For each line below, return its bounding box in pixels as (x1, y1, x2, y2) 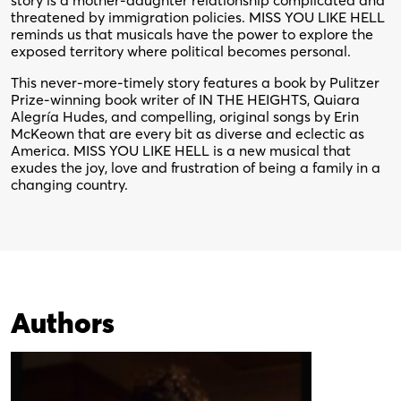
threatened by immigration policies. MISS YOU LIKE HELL (11, 8, 385, 26)
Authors (11, 305, 115, 340)
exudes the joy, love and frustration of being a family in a (11, 158, 380, 176)
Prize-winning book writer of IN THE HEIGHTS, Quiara (11, 90, 360, 108)
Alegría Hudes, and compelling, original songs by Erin (11, 107, 359, 125)
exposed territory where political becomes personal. (11, 42, 351, 60)
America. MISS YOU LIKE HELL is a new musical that (11, 141, 351, 159)
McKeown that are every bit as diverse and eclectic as (11, 124, 364, 142)
